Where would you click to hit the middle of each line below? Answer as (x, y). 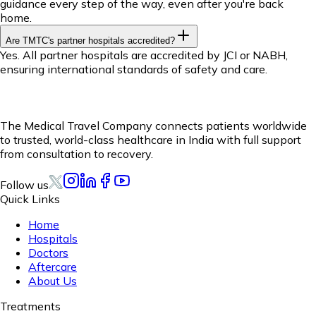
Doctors (48, 252)
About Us (53, 280)
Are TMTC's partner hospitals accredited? (90, 40)
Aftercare (53, 266)
